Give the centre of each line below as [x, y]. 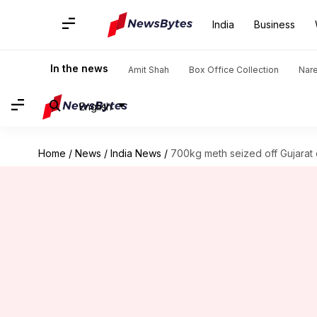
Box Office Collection [234, 70]
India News [136, 153]
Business [275, 24]
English [96, 106]
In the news [79, 68]
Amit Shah [149, 70]
